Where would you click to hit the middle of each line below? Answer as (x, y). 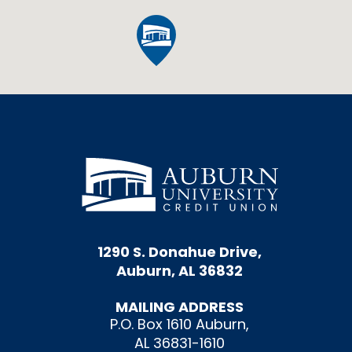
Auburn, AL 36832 (180, 270)
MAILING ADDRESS (180, 307)
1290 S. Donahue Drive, (180, 251)
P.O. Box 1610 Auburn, (180, 324)
